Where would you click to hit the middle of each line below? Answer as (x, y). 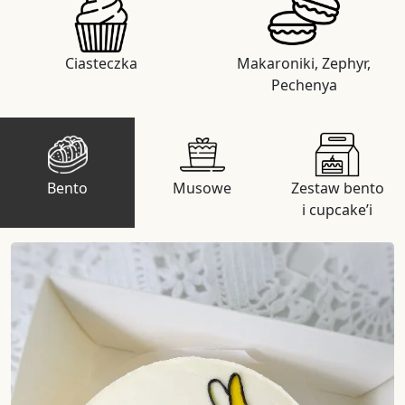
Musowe (202, 188)
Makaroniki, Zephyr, (304, 63)
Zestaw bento (337, 188)
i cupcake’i (338, 210)
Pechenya (304, 85)
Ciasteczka (101, 63)
